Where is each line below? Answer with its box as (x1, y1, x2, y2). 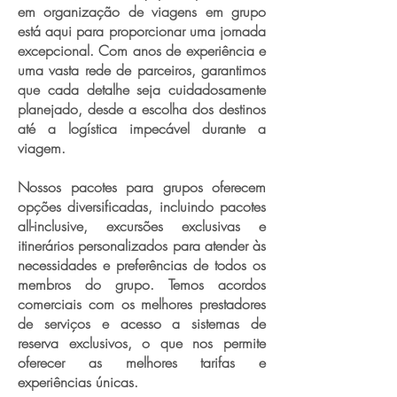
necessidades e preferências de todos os (18, 255, 266, 275)
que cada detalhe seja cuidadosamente (18, 80, 266, 99)
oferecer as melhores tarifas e (18, 353, 266, 372)
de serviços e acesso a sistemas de (18, 314, 266, 333)
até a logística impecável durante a (18, 119, 266, 138)
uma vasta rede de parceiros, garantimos (18, 60, 266, 80)
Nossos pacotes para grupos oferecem (18, 177, 266, 197)
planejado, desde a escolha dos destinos (18, 99, 266, 119)
